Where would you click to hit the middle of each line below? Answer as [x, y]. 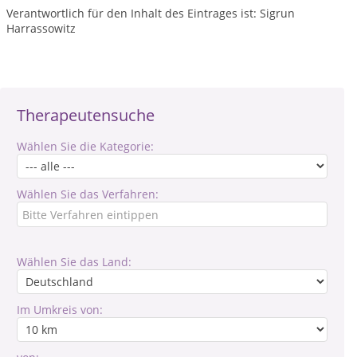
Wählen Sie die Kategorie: [85, 146]
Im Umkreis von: [60, 310]
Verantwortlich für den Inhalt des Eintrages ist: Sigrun [151, 13]
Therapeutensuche [86, 115]
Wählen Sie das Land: [74, 262]
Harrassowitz [41, 28]
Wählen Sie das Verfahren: [88, 194]
